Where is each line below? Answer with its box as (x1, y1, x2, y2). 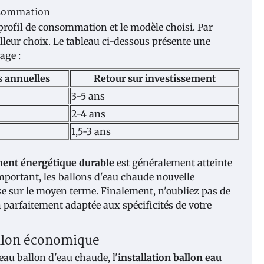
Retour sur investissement (93, 72, 216, 84)
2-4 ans (71, 107, 105, 120)
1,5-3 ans (71, 125, 111, 137)
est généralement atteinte (114, 156, 232, 169)
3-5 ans (71, 90, 105, 102)
